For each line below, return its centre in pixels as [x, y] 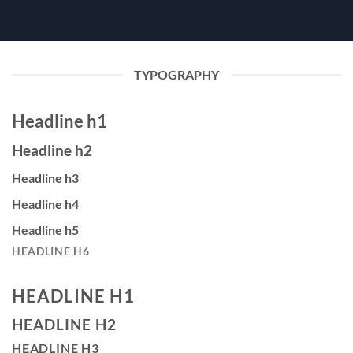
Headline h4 [45, 203]
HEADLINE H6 [51, 251]
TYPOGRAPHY [176, 74]
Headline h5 [45, 229]
